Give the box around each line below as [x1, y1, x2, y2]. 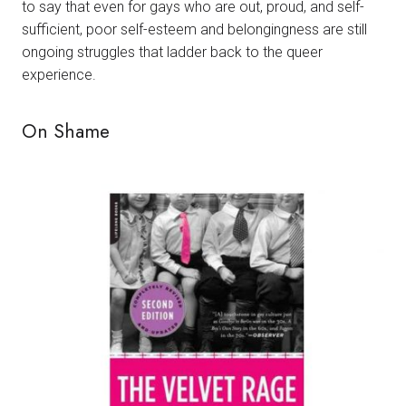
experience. [22, 66, 96, 84]
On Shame [22, 118, 110, 146]
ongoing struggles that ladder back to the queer [22, 43, 323, 62]
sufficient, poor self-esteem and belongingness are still [22, 21, 367, 39]
